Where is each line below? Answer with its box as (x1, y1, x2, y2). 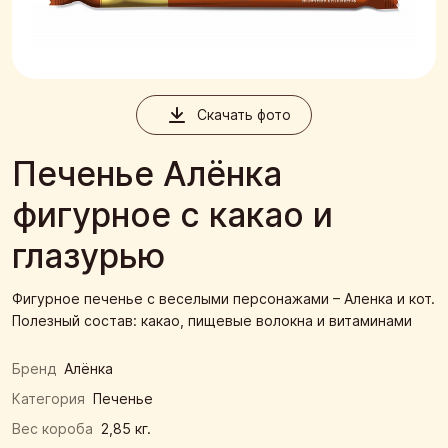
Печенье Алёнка (12, 152, 282, 194)
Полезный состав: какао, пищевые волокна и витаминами (12, 311, 412, 329)
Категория (12, 389, 85, 407)
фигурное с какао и (12, 193, 333, 235)
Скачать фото (197, 106, 291, 124)
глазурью (12, 234, 165, 276)
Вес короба (12, 419, 93, 437)
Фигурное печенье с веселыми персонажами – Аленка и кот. (12, 289, 435, 307)
